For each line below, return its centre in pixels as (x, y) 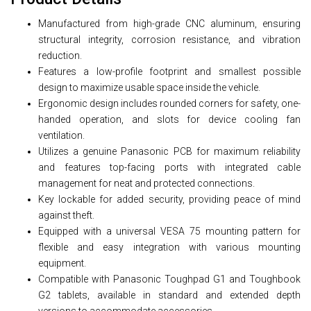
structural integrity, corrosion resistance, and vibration (169, 40)
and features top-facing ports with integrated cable (169, 167)
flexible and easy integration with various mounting (169, 247)
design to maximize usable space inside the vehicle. (149, 87)
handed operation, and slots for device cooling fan (169, 119)
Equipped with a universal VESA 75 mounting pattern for (169, 231)
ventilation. (61, 135)
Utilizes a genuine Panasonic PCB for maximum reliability (169, 151)
